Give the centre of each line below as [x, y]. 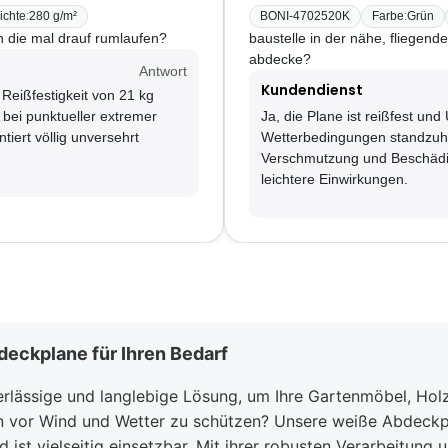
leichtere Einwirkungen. [334, 179]
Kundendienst [312, 90]
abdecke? [280, 59]
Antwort [163, 71]
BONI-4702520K [305, 16]
